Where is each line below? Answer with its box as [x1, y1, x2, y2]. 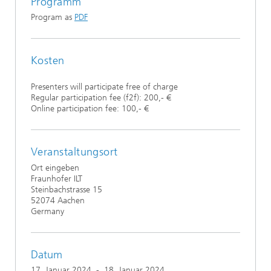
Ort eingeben [31, 162, 79, 173]
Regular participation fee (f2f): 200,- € [31, 93, 171, 103]
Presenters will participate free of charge [31, 82, 178, 93]
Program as [31, 11, 74, 22]
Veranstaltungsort [31, 145, 118, 159]
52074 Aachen [31, 195, 85, 206]
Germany [31, 206, 64, 217]
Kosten [31, 53, 65, 67]
